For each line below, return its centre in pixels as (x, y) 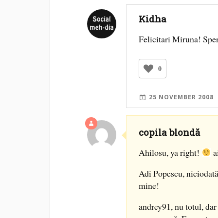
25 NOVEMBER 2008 (182, 97)
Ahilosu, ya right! (170, 153)
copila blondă (170, 132)
